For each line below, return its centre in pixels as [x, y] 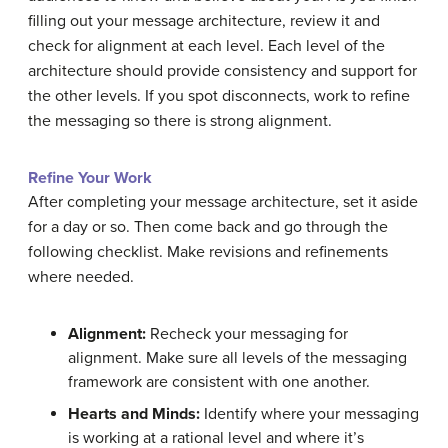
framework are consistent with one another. [219, 382]
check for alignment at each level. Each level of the [206, 46]
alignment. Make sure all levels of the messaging [237, 358]
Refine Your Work [90, 178]
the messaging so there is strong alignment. [180, 121]
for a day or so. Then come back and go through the [208, 227]
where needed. [81, 277]
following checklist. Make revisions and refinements [208, 252]
